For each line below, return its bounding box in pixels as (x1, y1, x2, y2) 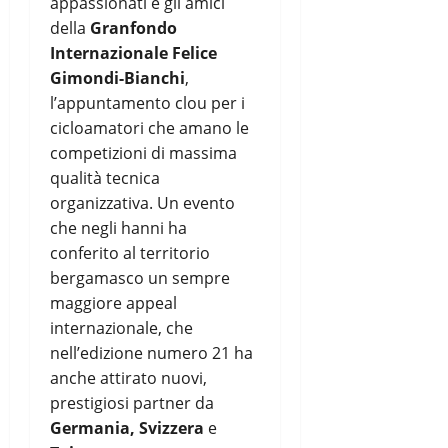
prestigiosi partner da (50, 391, 214, 414)
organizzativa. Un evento (50, 191, 235, 214)
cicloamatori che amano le (50, 116, 249, 139)
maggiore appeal (50, 291, 177, 314)
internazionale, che (50, 316, 193, 339)
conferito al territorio (50, 241, 210, 264)
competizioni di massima (50, 141, 237, 164)
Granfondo (90, 16, 177, 39)
